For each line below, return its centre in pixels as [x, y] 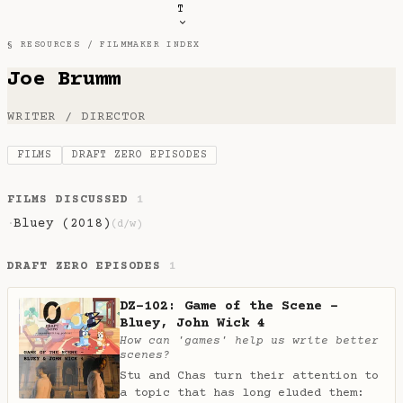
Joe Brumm [64, 79]
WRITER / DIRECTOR [77, 116]
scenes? [145, 355]
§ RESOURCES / [54, 45]
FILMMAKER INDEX [150, 45]
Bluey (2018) [62, 224]
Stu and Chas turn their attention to [249, 376]
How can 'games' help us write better [249, 340]
